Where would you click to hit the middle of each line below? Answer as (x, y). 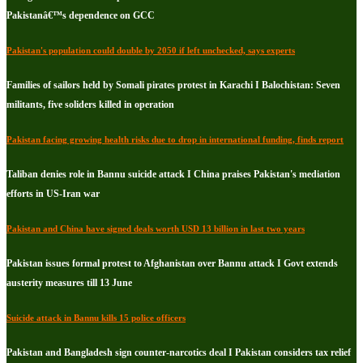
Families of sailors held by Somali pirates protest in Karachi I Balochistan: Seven (173, 85)
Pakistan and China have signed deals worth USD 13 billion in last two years (156, 228)
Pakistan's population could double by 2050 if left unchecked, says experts (151, 50)
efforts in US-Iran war (53, 193)
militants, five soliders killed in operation (90, 104)
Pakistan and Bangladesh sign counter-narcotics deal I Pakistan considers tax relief (179, 352)
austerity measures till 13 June (69, 282)
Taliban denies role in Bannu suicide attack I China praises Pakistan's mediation (173, 174)
